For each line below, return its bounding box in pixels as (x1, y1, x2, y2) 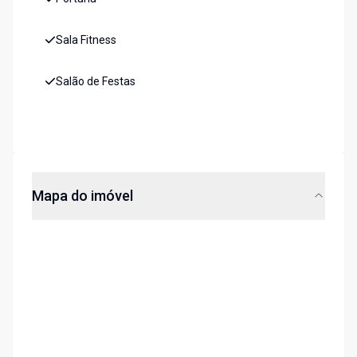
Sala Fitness (56, 33, 116, 47)
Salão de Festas (56, 75, 135, 88)
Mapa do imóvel (32, 187, 133, 205)
